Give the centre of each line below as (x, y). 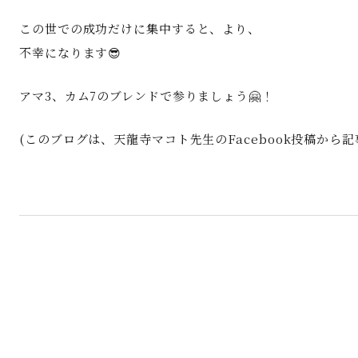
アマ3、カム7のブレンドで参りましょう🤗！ (147, 95)
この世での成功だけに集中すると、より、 (140, 28)
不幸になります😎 (71, 52)
